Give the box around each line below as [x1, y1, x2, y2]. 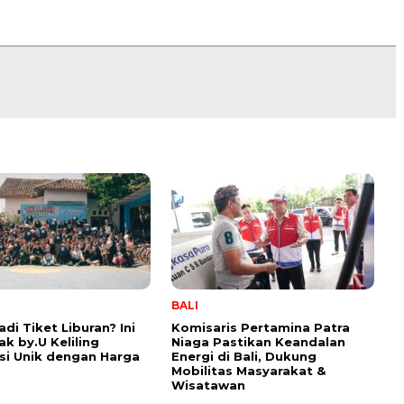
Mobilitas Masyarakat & [171, 363, 326, 378]
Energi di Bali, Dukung [171, 348, 317, 363]
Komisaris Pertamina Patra [171, 319, 350, 335]
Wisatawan [171, 377, 245, 392]
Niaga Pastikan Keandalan [171, 334, 345, 349]
